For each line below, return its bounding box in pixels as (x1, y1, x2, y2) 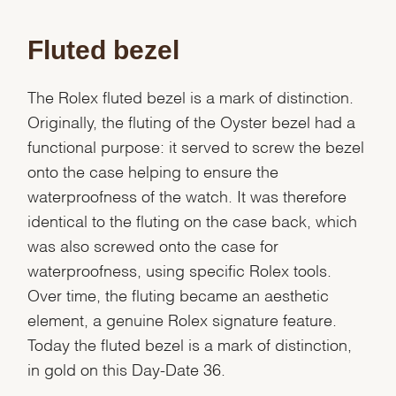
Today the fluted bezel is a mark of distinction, (27, 339, 353, 347)
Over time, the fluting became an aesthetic (27, 289, 330, 298)
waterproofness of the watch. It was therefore (27, 190, 347, 199)
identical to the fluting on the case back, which (27, 215, 358, 224)
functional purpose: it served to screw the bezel (27, 141, 365, 149)
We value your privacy (100, 355, 173, 364)
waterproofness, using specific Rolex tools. (27, 264, 332, 273)
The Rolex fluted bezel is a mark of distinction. (27, 91, 354, 100)
